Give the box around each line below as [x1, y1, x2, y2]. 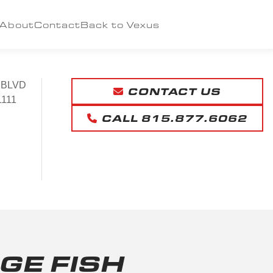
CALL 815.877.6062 [102, 112, 247, 124]
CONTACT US [128, 85, 221, 97]
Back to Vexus [80, 18, 160, 30]
